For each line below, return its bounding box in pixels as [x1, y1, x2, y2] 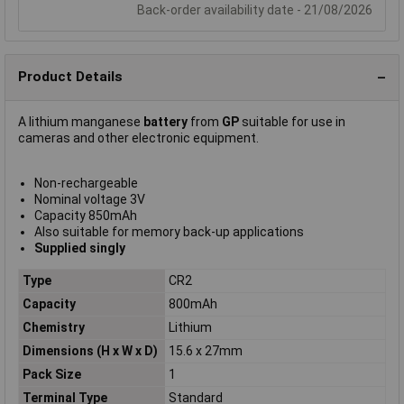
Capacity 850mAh [33, 207, 137, 223]
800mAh [168, 297, 217, 312]
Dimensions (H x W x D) [22, 344, 158, 359]
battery [143, 114, 188, 129]
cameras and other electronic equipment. [18, 130, 259, 145]
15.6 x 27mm [168, 344, 243, 359]
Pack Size [22, 367, 81, 382]
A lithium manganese [18, 114, 143, 129]
